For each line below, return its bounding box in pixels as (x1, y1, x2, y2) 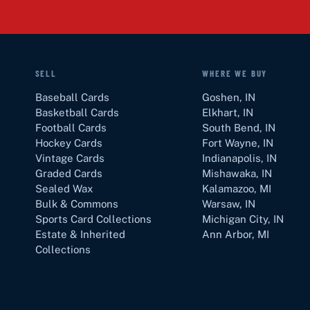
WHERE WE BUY (202, 67, 268, 79)
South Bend (202, 121, 260, 134)
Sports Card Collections (35, 212, 152, 225)
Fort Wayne (202, 136, 258, 149)
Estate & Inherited (35, 228, 125, 240)
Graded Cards (35, 167, 102, 179)
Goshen (202, 91, 240, 103)
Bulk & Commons (35, 197, 118, 210)
